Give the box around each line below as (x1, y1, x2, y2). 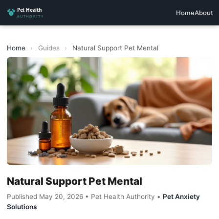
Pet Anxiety (163, 193, 200, 200)
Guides (38, 44, 60, 52)
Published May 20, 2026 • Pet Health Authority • (7, 193, 163, 200)
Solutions (7, 203, 37, 211)
